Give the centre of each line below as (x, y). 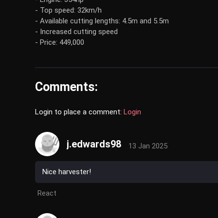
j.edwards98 (94, 144)
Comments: (66, 87)
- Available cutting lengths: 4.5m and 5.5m (102, 21)
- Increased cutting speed (76, 32)
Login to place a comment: (79, 112)
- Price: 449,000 (60, 43)
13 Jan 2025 (148, 146)
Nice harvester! (67, 172)
